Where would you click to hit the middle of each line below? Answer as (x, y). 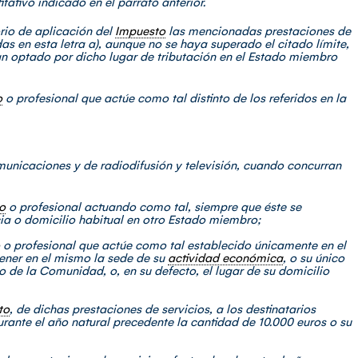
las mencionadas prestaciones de (258, 30)
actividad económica (225, 257)
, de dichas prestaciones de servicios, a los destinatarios (163, 308)
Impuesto (140, 30)
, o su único (314, 257)
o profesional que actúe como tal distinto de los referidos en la (174, 97)
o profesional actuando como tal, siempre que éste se (153, 206)
